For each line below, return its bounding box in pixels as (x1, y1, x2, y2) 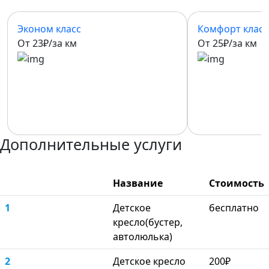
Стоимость (209, 177, 264, 190)
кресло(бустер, (113, 216, 183, 229)
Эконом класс (17, 22, 81, 36)
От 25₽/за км (198, 37, 257, 50)
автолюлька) (113, 230, 172, 243)
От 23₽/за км (17, 37, 77, 50)
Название (113, 177, 163, 190)
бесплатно (209, 201, 259, 214)
